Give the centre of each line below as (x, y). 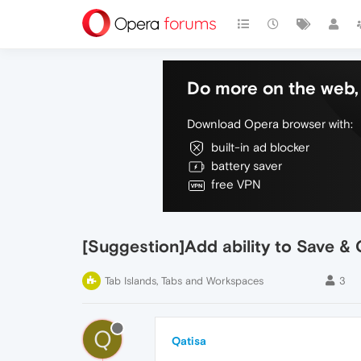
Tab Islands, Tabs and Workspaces (184, 281)
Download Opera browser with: (270, 124)
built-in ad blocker (260, 147)
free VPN (236, 184)
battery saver (247, 166)
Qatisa (189, 341)
